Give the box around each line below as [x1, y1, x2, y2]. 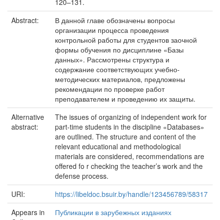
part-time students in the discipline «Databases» [55, 122, 204, 132]
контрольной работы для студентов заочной [55, 35, 197, 45]
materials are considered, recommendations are [55, 151, 204, 161]
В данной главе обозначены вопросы [55, 15, 175, 25]
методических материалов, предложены [55, 74, 185, 84]
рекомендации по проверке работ [55, 84, 165, 94]
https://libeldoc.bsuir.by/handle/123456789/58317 [55, 189, 208, 199]
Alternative [11, 112, 44, 122]
